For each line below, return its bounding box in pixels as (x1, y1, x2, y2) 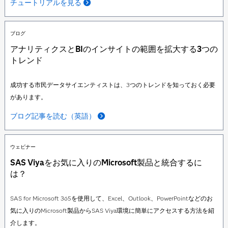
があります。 (10, 93, 47, 101)
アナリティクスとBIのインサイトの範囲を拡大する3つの (10, 44, 218, 54)
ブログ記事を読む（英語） (10, 111, 96, 121)
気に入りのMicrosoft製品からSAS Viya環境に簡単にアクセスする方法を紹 (10, 207, 214, 214)
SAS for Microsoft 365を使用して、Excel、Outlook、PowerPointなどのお (10, 194, 213, 202)
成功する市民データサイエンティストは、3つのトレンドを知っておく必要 (10, 81, 215, 89)
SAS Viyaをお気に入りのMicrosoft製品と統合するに (10, 158, 202, 167)
